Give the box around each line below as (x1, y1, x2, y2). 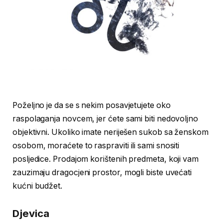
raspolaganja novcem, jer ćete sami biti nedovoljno (12, 113, 199, 123)
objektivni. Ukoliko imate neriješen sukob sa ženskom (12, 127, 209, 137)
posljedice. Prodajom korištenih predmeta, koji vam (12, 154, 199, 164)
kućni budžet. (12, 181, 62, 191)
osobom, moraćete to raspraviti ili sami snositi (12, 140, 180, 150)
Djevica (12, 207, 49, 220)
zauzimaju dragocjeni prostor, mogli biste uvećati (12, 167, 192, 177)
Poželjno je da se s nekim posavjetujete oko (12, 100, 171, 110)
